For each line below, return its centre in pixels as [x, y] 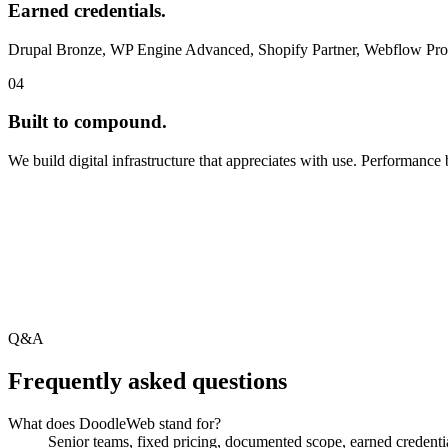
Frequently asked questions [147, 380]
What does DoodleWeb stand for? [114, 423]
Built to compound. [87, 122]
